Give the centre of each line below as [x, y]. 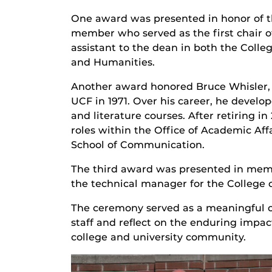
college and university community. [158, 237]
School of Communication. [138, 145]
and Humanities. [113, 63]
